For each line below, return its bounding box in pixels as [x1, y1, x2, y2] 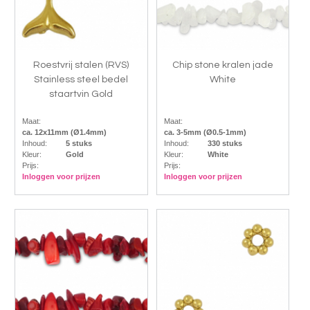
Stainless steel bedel [34, 74, 129, 84]
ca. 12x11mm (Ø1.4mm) [21, 127, 107, 136]
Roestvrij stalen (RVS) [33, 60, 129, 70]
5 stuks [65, 138, 92, 147]
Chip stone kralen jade [172, 60, 274, 70]
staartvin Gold [49, 89, 113, 99]
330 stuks [207, 138, 242, 147]
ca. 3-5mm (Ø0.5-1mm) [163, 127, 246, 136]
